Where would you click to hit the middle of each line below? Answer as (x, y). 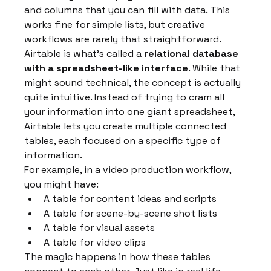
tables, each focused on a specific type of (124, 140)
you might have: (62, 184)
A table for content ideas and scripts (130, 198)
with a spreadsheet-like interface (106, 68)
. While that (216, 68)
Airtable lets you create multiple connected (127, 126)
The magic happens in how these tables (119, 256)
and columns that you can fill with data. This (129, 10)
